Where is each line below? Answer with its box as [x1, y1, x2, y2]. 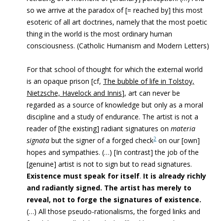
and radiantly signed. [27, 183, 102, 192]
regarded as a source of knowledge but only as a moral [27, 100, 203, 110]
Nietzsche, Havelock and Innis [27, 88, 122, 98]
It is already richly [143, 171, 206, 181]
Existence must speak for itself [27, 171, 140, 181]
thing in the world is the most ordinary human [27, 29, 172, 38]
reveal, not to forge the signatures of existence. [27, 195, 203, 204]
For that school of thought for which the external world [27, 65, 203, 74]
